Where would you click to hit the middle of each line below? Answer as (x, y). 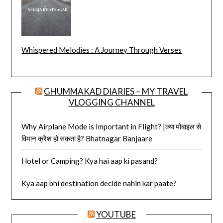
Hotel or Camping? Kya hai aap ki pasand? (90, 161)
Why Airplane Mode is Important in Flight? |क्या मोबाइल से (111, 127)
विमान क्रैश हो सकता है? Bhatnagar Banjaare (87, 139)
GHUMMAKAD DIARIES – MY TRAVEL (116, 92)
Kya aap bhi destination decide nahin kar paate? (99, 183)
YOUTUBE (116, 215)
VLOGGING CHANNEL (111, 103)
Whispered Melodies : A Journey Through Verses (102, 50)
